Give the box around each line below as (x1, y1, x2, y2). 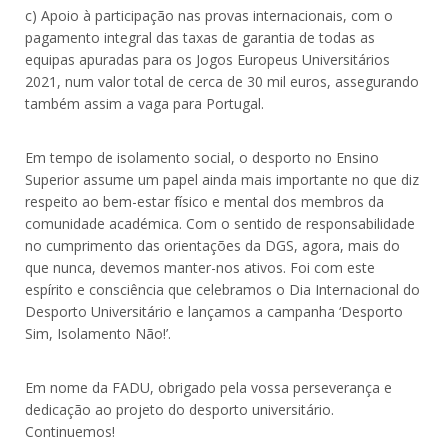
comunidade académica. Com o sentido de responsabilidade (25, 214, 415, 234)
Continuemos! (25, 422, 115, 442)
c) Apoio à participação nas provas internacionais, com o (25, 6, 393, 26)
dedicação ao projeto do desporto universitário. (25, 400, 334, 420)
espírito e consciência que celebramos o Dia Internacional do (25, 280, 420, 300)
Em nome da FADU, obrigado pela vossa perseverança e (25, 378, 392, 398)
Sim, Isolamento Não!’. (25, 324, 171, 344)
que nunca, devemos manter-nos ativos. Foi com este (25, 258, 375, 278)
